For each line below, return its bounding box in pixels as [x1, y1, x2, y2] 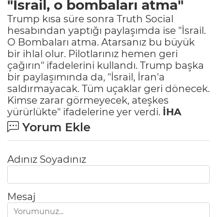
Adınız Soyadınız [7, 153, 86, 165]
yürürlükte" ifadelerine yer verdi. [7, 106, 163, 118]
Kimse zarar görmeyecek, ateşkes [7, 94, 169, 106]
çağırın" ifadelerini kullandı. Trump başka [7, 59, 204, 71]
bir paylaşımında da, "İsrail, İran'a [7, 71, 165, 83]
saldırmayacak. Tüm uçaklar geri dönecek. [7, 82, 210, 94]
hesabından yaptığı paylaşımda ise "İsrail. [7, 24, 206, 36]
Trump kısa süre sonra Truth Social [7, 13, 173, 25]
